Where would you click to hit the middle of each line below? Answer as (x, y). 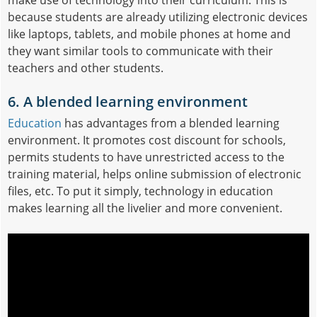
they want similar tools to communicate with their (140, 51)
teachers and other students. (86, 68)
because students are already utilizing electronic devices (158, 17)
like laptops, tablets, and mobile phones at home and (149, 34)
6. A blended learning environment (128, 101)
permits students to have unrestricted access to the (146, 157)
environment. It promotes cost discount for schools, (147, 140)
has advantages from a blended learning (171, 123)
